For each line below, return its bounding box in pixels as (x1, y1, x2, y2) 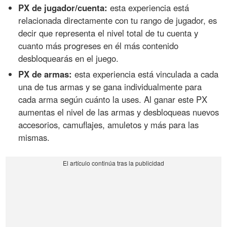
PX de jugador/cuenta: (18, 2, 108, 14)
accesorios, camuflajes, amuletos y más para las (18, 118, 199, 131)
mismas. (18, 131, 50, 143)
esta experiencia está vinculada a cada (72, 67, 219, 80)
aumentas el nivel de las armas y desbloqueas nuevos (18, 105, 219, 118)
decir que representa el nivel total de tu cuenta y (18, 27, 199, 40)
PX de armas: (18, 67, 72, 80)
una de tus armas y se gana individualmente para (18, 80, 202, 93)
